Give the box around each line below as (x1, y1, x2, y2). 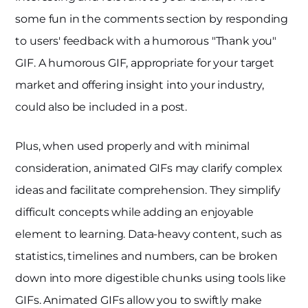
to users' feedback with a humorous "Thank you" (15, 34, 277, 48)
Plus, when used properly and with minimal (15, 140, 250, 153)
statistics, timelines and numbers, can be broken (15, 250, 278, 263)
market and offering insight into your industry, (15, 78, 264, 92)
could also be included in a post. (15, 100, 188, 114)
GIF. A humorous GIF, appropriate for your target (15, 56, 274, 70)
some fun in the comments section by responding (15, 12, 289, 26)
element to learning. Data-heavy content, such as (15, 228, 282, 241)
